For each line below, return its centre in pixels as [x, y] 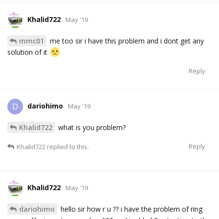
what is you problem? [91, 128]
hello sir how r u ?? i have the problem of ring [131, 209]
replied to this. [67, 147]
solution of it [28, 52]
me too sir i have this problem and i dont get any [126, 41]
